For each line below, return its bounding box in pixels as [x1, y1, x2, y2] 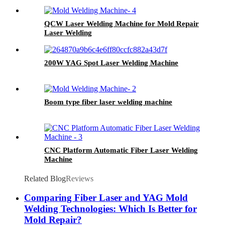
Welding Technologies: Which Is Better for [24, 203, 197, 214]
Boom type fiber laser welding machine [44, 97, 172, 106]
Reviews [66, 174, 93, 183]
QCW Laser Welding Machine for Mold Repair [44, 19, 199, 28]
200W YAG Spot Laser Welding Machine [44, 58, 178, 67]
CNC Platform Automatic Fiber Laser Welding [44, 146, 198, 154]
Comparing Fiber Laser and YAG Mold [24, 192, 188, 203]
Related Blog [24, 174, 66, 183]
